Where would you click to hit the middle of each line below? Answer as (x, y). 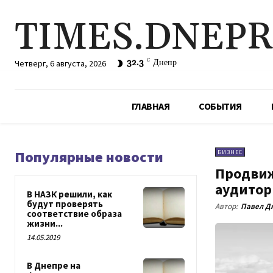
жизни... (45, 223)
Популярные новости (89, 157)
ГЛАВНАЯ (151, 106)
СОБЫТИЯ (220, 106)
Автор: (226, 207)
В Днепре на (54, 265)
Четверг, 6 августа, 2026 (60, 63)
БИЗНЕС (230, 152)
